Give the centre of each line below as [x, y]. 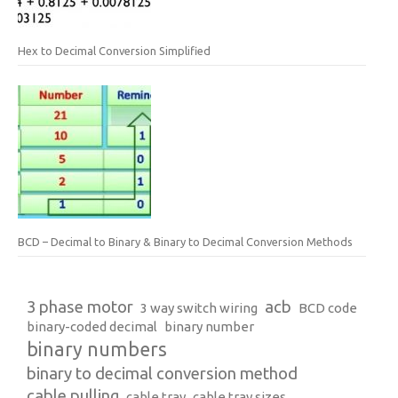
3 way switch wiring [199, 307]
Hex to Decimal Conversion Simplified [114, 51]
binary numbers [97, 349]
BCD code [328, 307]
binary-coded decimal [92, 326]
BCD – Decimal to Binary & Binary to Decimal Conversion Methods [185, 241]
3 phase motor [80, 306]
